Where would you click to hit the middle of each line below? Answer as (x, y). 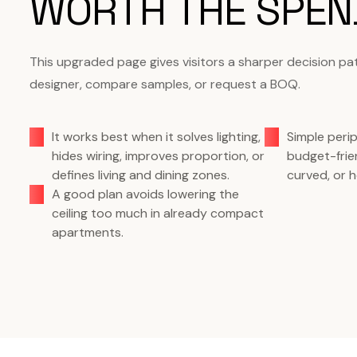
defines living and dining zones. (141, 175)
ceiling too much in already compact (158, 213)
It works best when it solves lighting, (156, 137)
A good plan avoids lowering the (145, 194)
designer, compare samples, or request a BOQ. (165, 84)
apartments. (88, 232)
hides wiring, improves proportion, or (158, 156)
